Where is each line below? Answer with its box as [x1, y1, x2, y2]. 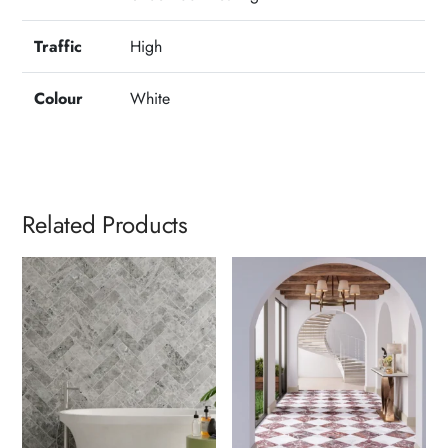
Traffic [34, 35, 83, 59]
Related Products [22, 207, 188, 243]
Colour [34, 87, 84, 111]
